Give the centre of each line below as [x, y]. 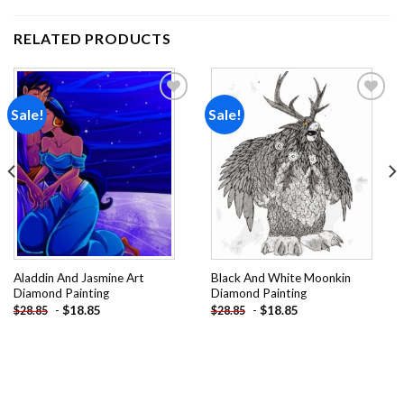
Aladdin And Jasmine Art [78, 278]
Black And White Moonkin [280, 278]
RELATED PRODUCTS [92, 38]
